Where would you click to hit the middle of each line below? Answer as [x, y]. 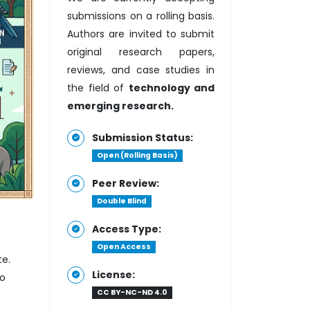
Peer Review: [126, 183]
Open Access [124, 247]
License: [113, 275]
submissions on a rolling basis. [141, 16]
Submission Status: [143, 138]
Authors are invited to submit [141, 34]
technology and [171, 88]
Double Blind [121, 201]
